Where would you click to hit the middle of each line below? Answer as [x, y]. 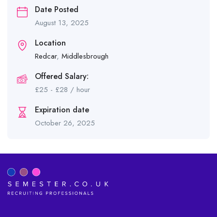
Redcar [46, 56]
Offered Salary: [62, 76]
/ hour [79, 90]
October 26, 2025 [65, 123]
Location [50, 43]
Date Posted [57, 9]
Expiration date [62, 110]
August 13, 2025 [62, 23]
